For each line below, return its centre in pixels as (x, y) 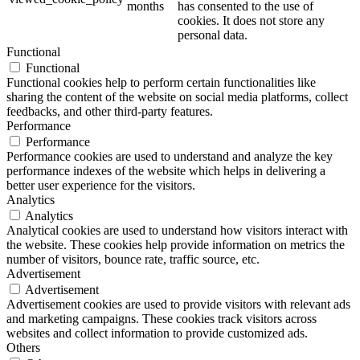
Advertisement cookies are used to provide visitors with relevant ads (178, 304)
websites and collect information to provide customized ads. (157, 333)
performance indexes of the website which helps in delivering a (166, 170)
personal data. (213, 35)
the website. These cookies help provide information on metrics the (176, 244)
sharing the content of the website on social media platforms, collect (177, 96)
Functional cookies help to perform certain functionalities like (161, 82)
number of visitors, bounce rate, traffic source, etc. (133, 259)
